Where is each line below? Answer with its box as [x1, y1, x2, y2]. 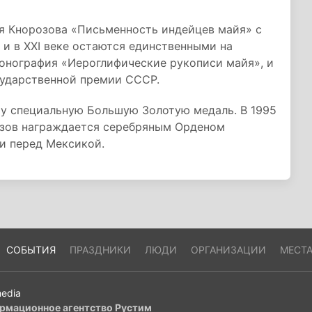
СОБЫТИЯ [6, 244, 56, 256]
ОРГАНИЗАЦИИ [190, 244, 266, 256]
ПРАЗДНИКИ [69, 244, 131, 256]
